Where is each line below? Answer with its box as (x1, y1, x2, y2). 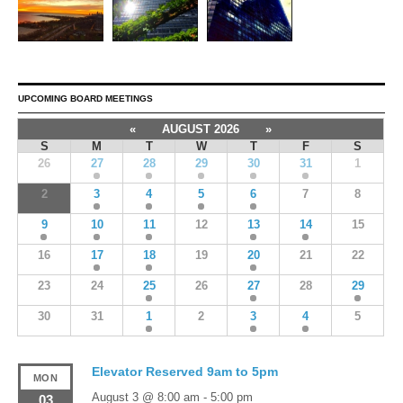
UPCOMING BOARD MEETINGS (18, 93, 153, 103)
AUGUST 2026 (162, 121, 239, 136)
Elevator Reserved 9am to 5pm (91, 363, 278, 379)
